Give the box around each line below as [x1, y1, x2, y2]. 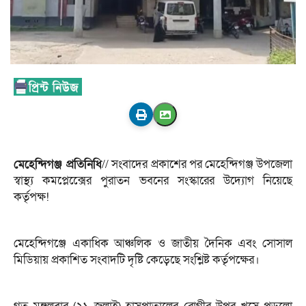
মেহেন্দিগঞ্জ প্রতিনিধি [14, 156, 102, 173]
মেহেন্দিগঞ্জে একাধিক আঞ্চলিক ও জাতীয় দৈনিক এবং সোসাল [14, 236, 292, 252]
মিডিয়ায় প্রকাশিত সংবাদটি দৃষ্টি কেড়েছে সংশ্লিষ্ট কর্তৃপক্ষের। [14, 252, 260, 268]
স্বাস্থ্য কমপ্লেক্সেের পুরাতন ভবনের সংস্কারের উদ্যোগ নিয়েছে [14, 173, 292, 189]
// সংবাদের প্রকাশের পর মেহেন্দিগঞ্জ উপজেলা [102, 156, 293, 173]
